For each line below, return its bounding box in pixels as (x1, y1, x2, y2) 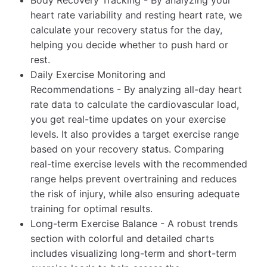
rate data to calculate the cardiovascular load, (30, 98, 240, 110)
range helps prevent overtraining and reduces (30, 172, 237, 185)
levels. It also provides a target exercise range (30, 128, 240, 140)
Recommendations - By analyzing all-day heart (30, 83, 243, 95)
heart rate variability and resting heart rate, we (30, 8, 243, 21)
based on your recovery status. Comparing (30, 142, 225, 155)
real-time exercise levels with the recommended (30, 157, 248, 170)
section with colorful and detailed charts (30, 232, 215, 244)
